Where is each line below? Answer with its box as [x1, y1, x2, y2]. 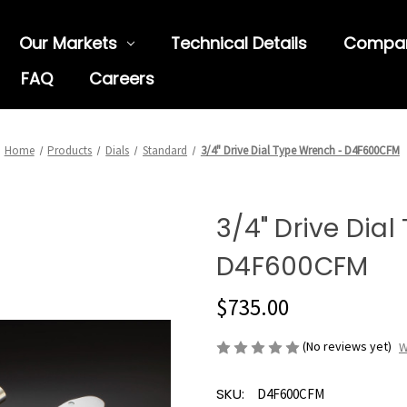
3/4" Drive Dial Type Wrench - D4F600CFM [200, 143, 400, 158]
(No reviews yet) [303, 337, 392, 354]
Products [47, 143, 93, 158]
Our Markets [18, 32, 117, 55]
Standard [143, 143, 188, 158]
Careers [89, 67, 154, 90]
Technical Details [170, 32, 307, 55]
